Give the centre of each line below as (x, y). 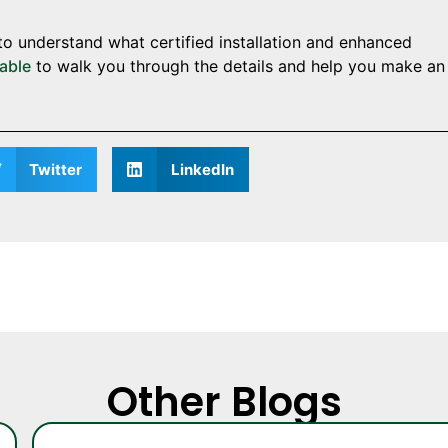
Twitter (56, 169)
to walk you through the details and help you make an (238, 65)
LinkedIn (202, 169)
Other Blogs (224, 402)
